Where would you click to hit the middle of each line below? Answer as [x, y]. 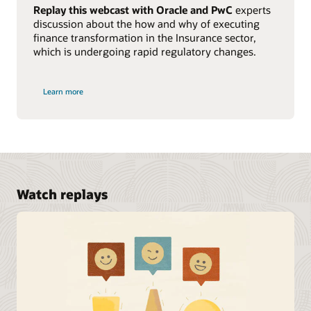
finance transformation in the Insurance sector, [144, 38]
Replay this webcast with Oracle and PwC [133, 10]
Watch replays [62, 194]
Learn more [64, 91]
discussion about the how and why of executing [146, 24]
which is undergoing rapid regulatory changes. [144, 52]
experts [251, 10]
